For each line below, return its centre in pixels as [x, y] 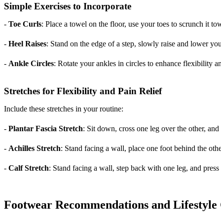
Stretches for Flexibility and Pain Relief [83, 91]
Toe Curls [25, 24]
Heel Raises [27, 44]
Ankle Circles [31, 64]
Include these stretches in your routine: [64, 109]
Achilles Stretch [35, 148]
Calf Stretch [29, 168]
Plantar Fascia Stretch [46, 129]
